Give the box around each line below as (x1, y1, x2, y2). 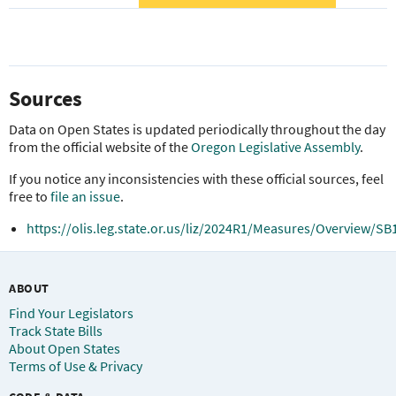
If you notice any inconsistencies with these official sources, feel (9, 170, 384, 188)
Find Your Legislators (9, 304, 133, 323)
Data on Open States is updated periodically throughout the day (9, 120, 385, 139)
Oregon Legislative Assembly (191, 138, 360, 156)
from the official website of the (9, 138, 191, 156)
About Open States (9, 339, 120, 358)
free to (9, 187, 50, 206)
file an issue (50, 187, 120, 206)
